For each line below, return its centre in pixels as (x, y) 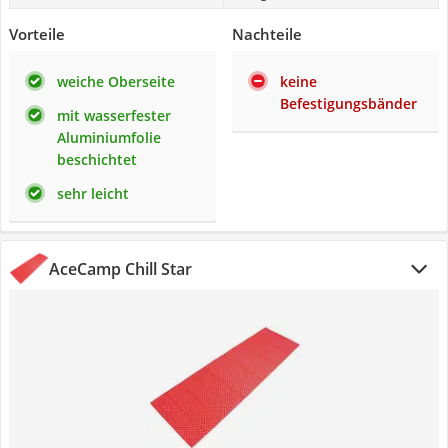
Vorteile (37, 34)
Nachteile (267, 34)
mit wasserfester (114, 115)
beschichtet (97, 159)
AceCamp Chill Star (120, 269)
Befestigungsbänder (348, 103)
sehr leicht (93, 193)
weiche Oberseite (116, 81)
